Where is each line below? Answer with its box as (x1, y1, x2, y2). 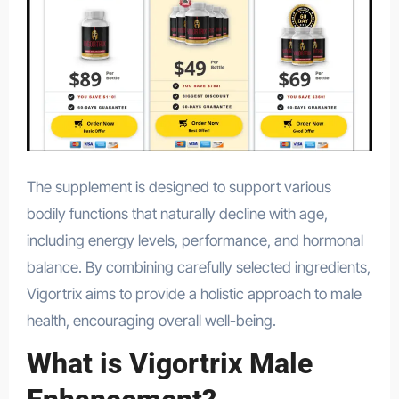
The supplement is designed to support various (26, 177, 331, 196)
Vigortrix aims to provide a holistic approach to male (26, 284, 362, 303)
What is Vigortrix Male (26, 346, 313, 380)
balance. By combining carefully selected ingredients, (26, 257, 370, 276)
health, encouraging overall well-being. (26, 311, 276, 330)
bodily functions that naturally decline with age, (26, 204, 328, 223)
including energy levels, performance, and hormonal (26, 231, 363, 249)
